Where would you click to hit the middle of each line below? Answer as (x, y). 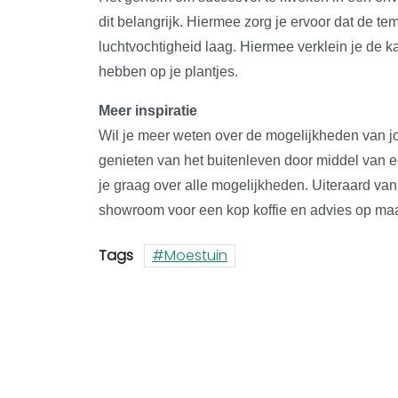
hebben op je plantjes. (168, 71)
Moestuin (196, 255)
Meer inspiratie (148, 110)
